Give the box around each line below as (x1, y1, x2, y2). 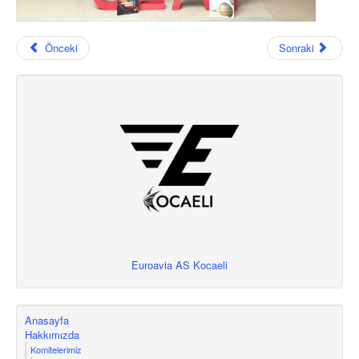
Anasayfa (25, 312, 69, 328)
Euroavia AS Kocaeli (131, 256, 228, 272)
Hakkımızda (25, 326, 79, 342)
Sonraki (278, 39, 314, 55)
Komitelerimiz (30, 342, 82, 356)
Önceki (45, 39, 79, 55)
